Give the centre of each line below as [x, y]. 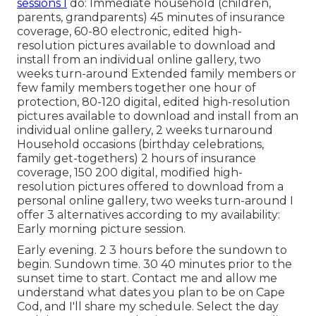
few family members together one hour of [136, 87]
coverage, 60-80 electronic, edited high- [129, 31]
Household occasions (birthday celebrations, [140, 144]
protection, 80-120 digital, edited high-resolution [153, 102]
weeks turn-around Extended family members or [157, 73]
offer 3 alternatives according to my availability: [148, 214]
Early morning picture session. [101, 229]
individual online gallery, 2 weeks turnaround [145, 130]
